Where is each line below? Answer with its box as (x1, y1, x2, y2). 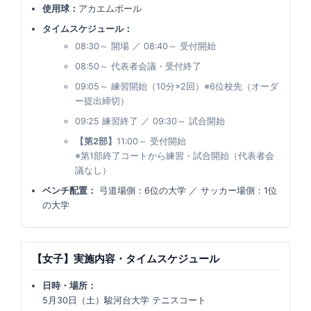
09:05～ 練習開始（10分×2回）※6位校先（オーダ (75, 81, 278, 92)
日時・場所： (42, 280, 96, 291)
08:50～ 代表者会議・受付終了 (75, 61, 201, 72)
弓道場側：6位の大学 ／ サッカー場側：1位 (96, 185, 277, 196)
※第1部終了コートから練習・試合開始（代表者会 (75, 151, 274, 161)
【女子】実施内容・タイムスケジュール (32, 252, 219, 266)
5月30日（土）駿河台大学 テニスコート (42, 295, 206, 305)
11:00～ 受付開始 (117, 136, 186, 146)
